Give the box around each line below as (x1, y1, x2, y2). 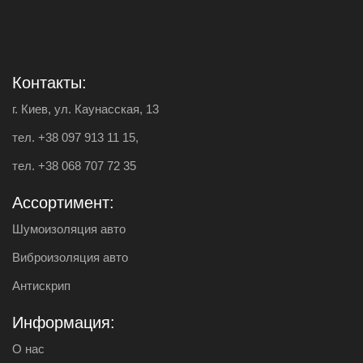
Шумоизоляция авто (12, 222, 126, 236)
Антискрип (12, 279, 70, 293)
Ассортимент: (12, 194, 114, 211)
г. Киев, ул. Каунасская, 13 (12, 102, 159, 116)
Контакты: (12, 74, 87, 92)
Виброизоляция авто (12, 250, 128, 264)
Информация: (12, 314, 115, 331)
